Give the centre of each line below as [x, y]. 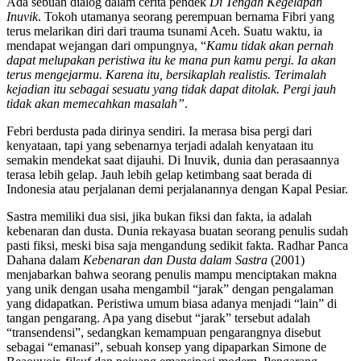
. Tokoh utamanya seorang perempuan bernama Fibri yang [186, 16]
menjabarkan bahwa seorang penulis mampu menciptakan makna [172, 274]
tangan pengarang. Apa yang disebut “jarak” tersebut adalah [158, 317]
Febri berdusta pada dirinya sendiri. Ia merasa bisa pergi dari [159, 131]
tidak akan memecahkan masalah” [95, 103]
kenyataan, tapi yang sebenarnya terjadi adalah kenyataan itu [160, 145]
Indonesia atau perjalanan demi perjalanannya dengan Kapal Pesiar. [177, 189]
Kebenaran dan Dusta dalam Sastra [175, 259]
